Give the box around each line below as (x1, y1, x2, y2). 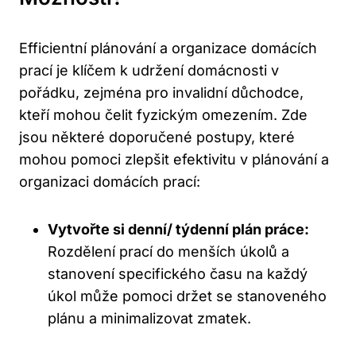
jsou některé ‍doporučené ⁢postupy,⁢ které (19, 129, 295, 146)
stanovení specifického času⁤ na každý (48, 265, 308, 283)
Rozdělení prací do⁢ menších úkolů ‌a (48, 243, 289, 261)
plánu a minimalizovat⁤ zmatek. (48, 310, 251, 327)
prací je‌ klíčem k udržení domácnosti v (19, 62, 279, 79)
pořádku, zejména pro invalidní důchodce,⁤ (19, 84, 304, 102)
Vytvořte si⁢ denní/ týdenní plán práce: (48, 221, 309, 238)
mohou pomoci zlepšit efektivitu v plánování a (19, 151, 329, 168)
